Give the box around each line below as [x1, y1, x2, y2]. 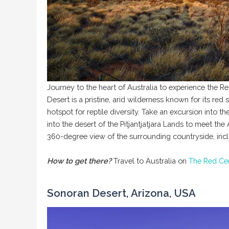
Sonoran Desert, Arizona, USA [47, 187, 196, 200]
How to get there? [47, 156, 113, 166]
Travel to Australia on [113, 156, 189, 166]
